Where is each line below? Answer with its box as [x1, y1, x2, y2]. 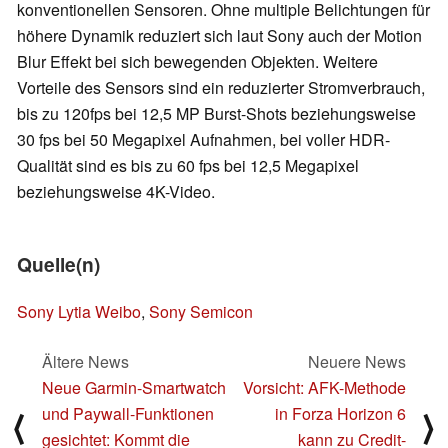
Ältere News [42, 349, 129, 373]
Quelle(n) [17, 249, 100, 278]
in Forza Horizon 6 [275, 401, 406, 425]
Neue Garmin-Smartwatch [42, 375, 226, 399]
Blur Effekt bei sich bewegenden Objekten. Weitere [17, 50, 378, 74]
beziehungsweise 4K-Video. [17, 180, 215, 204]
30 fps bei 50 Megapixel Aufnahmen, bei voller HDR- [17, 128, 390, 152]
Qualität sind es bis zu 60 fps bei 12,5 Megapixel [17, 154, 359, 178]
